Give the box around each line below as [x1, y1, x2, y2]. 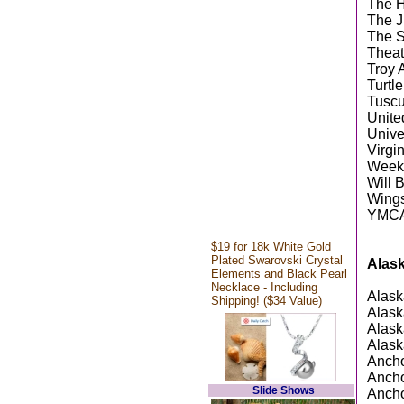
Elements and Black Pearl [211, 267, 347, 280]
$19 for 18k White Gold [211, 240, 331, 253]
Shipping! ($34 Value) [211, 294, 322, 308]
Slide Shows [252, 384, 315, 397]
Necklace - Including [211, 280, 317, 294]
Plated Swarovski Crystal [211, 253, 343, 267]
